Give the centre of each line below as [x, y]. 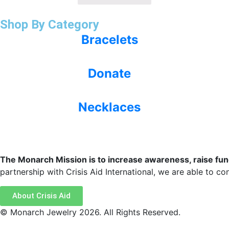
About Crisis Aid [41, 196]
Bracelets [109, 39]
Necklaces [109, 107]
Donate [109, 73]
